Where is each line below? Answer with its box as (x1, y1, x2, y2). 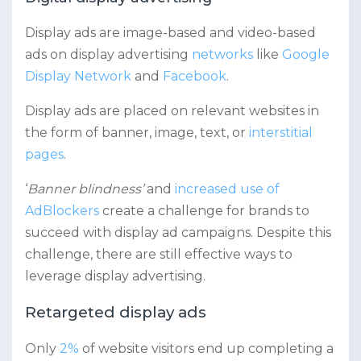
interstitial (249, 124, 313, 140)
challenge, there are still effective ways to (25, 246, 293, 262)
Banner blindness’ (27, 180, 143, 197)
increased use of (175, 180, 280, 197)
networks (192, 46, 253, 62)
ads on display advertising (25, 46, 192, 62)
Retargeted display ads (25, 302, 206, 322)
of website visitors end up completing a (79, 340, 334, 356)
